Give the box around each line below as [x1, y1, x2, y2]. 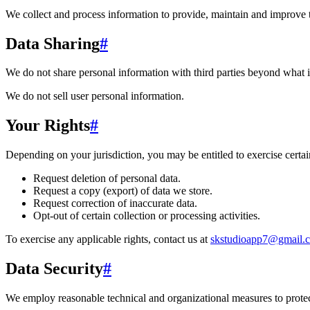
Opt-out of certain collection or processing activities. [33, 210, 260, 222]
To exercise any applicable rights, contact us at [6, 233, 208, 246]
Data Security [6, 259, 103, 278]
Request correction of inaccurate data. [33, 197, 197, 210]
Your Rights [6, 116, 90, 135]
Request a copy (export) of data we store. [33, 185, 212, 197]
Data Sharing [6, 34, 100, 53]
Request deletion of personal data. [33, 172, 181, 185]
